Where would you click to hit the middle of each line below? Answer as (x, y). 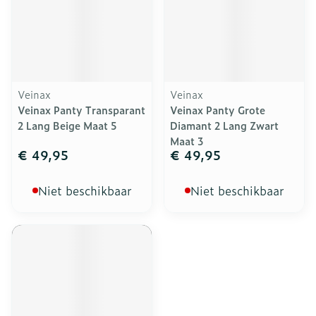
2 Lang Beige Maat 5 (67, 125)
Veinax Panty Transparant (81, 110)
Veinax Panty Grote (218, 110)
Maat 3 (187, 141)
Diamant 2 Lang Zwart (224, 125)
